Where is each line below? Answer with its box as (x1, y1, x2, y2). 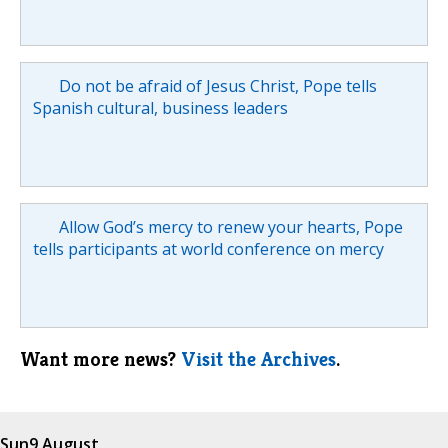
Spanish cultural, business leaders (33, 96, 288, 119)
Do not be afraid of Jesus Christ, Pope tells (58, 74, 377, 97)
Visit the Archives (181, 346, 336, 372)
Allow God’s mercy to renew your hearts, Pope (58, 215, 403, 238)
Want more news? (20, 346, 181, 372)
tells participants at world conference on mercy (33, 237, 384, 260)
